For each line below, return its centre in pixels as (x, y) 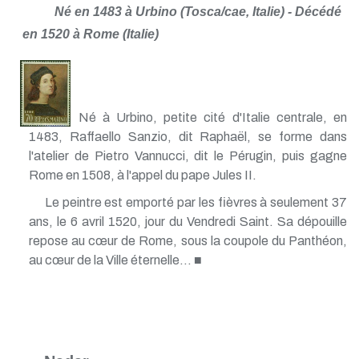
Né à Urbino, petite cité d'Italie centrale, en (212, 117)
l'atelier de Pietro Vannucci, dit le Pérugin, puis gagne (188, 155)
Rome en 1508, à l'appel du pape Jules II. (142, 175)
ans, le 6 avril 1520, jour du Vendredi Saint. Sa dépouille (188, 221)
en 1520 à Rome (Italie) (90, 34)
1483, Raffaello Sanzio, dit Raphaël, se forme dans (188, 136)
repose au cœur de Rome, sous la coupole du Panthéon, (188, 240)
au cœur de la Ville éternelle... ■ (115, 260)
